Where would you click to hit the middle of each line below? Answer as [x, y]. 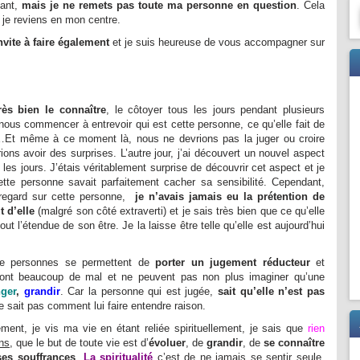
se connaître [294, 342]
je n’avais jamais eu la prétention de [230, 196]
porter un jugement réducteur [233, 262]
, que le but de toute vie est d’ [79, 342]
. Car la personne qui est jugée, [139, 291]
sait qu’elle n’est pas [272, 291]
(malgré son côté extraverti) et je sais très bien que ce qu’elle [180, 211]
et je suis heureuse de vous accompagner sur [217, 42]
